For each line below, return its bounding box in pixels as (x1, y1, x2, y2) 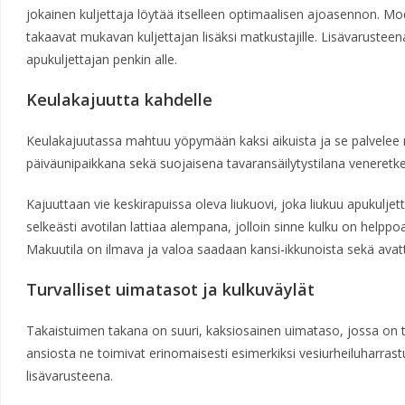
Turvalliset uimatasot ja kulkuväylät (25, 278, 315, 300)
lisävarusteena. (25, 367, 113, 384)
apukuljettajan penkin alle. (25, 51, 177, 68)
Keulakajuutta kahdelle (25, 89, 212, 110)
